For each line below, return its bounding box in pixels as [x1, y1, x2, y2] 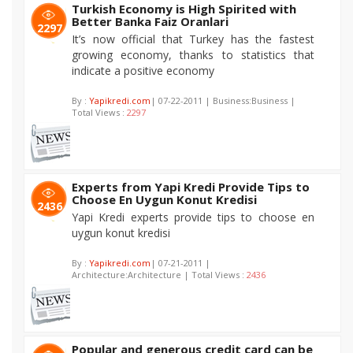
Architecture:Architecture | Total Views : [72, 269, 247, 281]
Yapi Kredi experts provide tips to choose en [72, 210, 314, 225]
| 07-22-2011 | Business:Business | [150, 95, 295, 106]
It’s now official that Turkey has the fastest [72, 32, 314, 46]
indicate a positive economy [72, 63, 214, 78]
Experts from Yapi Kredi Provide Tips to [72, 179, 310, 195]
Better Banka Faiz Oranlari [72, 13, 229, 29]
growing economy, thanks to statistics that [72, 47, 314, 62]
